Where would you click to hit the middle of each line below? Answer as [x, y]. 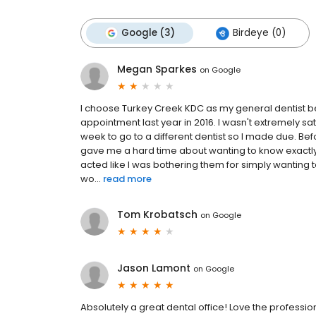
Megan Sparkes [157, 69]
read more [127, 179]
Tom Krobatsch [157, 215]
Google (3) [148, 33]
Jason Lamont [154, 268]
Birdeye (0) [259, 33]
